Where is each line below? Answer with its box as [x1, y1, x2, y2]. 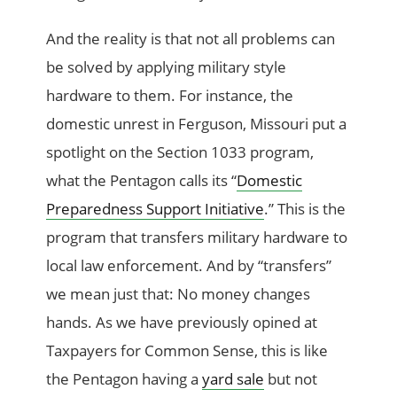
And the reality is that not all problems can [46, 28, 336, 50]
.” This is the [264, 198, 346, 220]
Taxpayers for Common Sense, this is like [46, 340, 329, 362]
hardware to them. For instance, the [46, 85, 294, 106]
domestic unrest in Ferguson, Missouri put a [46, 113, 347, 135]
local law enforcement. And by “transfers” [46, 255, 332, 276]
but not [264, 369, 318, 390]
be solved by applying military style [46, 57, 287, 78]
